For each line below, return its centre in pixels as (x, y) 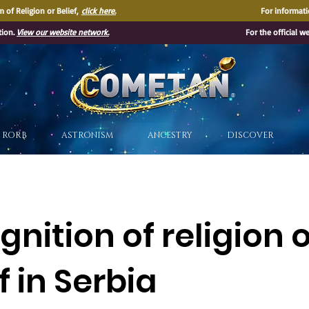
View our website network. (63, 32)
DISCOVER (250, 135)
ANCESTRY (170, 135)
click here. (99, 11)
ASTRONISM (87, 135)
